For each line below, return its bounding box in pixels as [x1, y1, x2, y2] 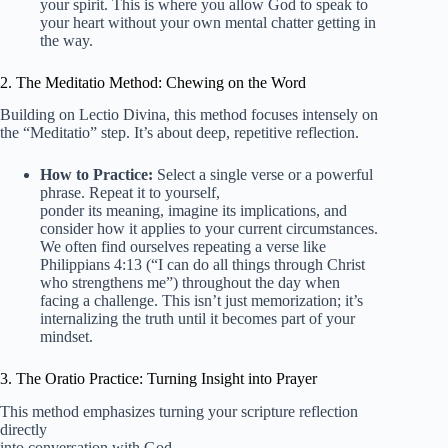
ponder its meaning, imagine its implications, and [40, 202, 347, 220]
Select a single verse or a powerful [153, 166, 373, 184]
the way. [40, 31, 93, 49]
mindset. [40, 328, 93, 346]
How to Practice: [40, 166, 153, 184]
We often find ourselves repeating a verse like [40, 238, 326, 256]
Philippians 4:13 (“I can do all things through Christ [40, 256, 365, 274]
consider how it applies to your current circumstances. [40, 220, 378, 238]
